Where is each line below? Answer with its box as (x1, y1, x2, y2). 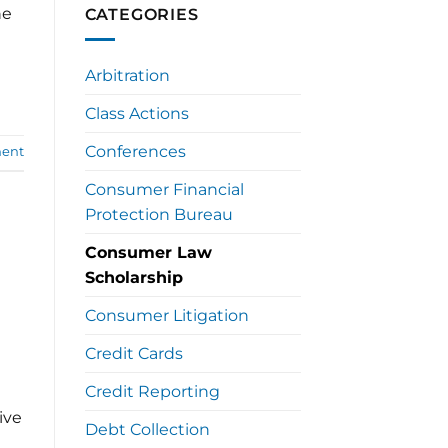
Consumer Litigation (84, 305, 249, 325)
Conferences (84, 141, 186, 161)
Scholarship (84, 267, 183, 287)
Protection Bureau (84, 204, 233, 224)
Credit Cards (84, 343, 183, 363)
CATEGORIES (84, 5, 199, 25)
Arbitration (84, 65, 170, 85)
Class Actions (84, 103, 189, 123)
